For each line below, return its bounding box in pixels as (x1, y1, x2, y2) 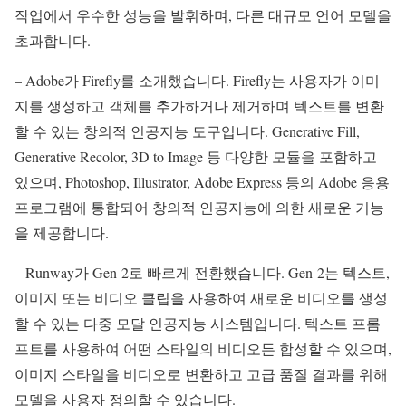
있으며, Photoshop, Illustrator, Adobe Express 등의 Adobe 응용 (14, 172, 390, 192)
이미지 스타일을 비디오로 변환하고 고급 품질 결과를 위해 (14, 364, 388, 384)
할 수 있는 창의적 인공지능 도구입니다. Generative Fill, (14, 121, 360, 141)
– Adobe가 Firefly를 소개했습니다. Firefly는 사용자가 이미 (14, 71, 380, 91)
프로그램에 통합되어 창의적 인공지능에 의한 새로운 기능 (14, 198, 384, 217)
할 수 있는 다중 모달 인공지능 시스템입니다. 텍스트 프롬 (14, 314, 381, 333)
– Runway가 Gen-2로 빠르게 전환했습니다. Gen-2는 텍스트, (14, 263, 390, 283)
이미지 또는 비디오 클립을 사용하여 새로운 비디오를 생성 (14, 288, 388, 308)
